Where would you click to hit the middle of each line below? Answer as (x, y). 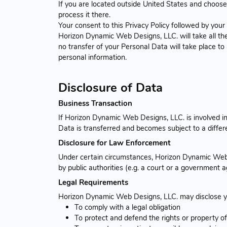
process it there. (84, 14)
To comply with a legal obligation (127, 207)
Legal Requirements (93, 182)
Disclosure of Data (110, 87)
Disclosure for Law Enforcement (115, 143)
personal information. (92, 57)
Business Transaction (95, 103)
